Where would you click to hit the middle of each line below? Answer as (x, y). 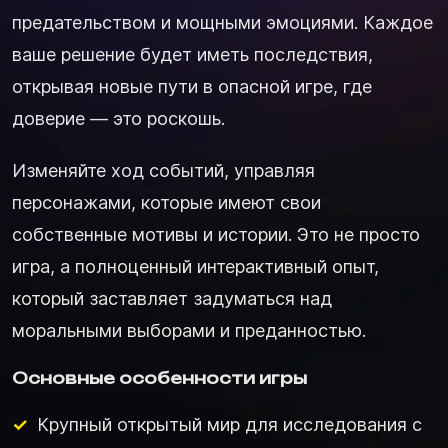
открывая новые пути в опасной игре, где (192, 86)
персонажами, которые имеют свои (166, 202)
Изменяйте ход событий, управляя (163, 170)
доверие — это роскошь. (118, 118)
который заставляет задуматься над (172, 298)
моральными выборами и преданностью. (189, 330)
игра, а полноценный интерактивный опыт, (195, 266)
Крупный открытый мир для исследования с (229, 424)
